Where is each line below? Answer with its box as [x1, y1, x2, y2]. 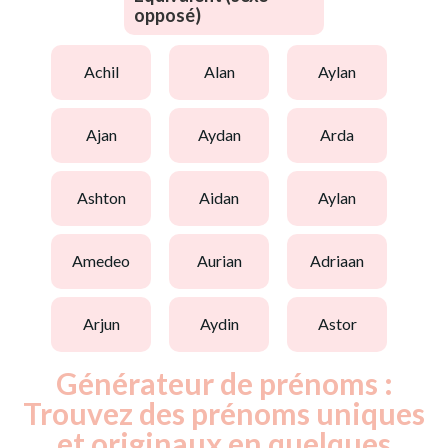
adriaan [321, 251, 364, 271]
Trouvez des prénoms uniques [23, 394, 425, 431]
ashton [87, 188, 126, 208]
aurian [207, 251, 242, 271]
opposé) [134, 3, 201, 26]
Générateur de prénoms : [55, 364, 393, 401]
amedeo [83, 251, 130, 271]
